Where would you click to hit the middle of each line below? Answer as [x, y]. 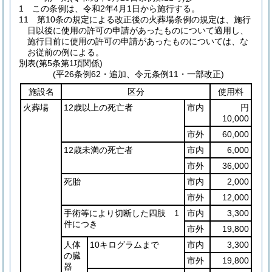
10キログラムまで [124, 245]
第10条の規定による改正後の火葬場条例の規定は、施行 [144, 19]
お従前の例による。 [66, 52]
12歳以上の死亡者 [98, 107]
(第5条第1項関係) [69, 63]
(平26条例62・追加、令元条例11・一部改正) [139, 74]
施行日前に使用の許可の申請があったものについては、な [138, 41]
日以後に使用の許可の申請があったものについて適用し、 [138, 30]
